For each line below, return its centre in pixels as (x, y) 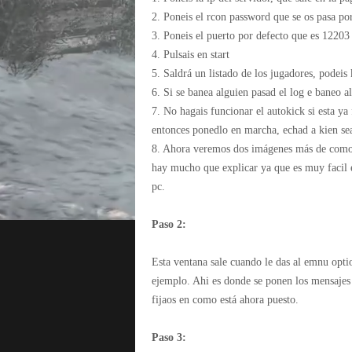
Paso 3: (169, 337)
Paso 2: (169, 224)
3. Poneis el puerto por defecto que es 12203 (251, 36)
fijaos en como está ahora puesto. (225, 300)
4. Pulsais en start (191, 55)
